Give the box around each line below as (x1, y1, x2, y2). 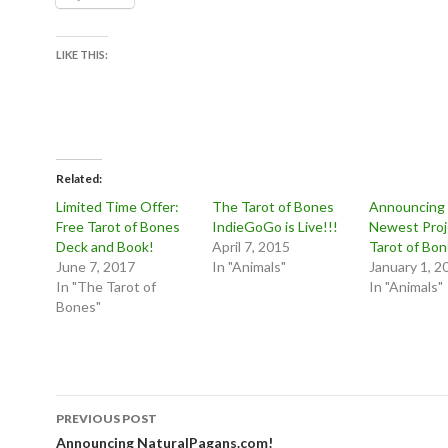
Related (56, 170, 99, 186)
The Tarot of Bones (212, 197, 335, 215)
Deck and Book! (56, 237, 154, 255)
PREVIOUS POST (56, 410, 157, 426)
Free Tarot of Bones (56, 217, 180, 235)
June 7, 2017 (56, 257, 135, 275)
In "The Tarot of (56, 277, 156, 295)
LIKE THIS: (56, 47, 108, 61)
